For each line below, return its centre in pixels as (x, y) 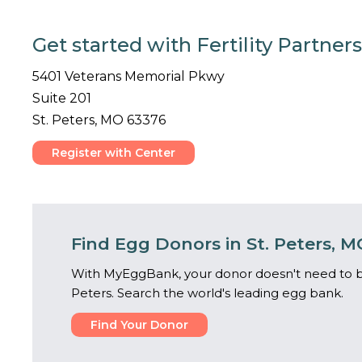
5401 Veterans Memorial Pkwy (128, 76)
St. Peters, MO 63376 (99, 120)
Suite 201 (62, 98)
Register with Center (114, 153)
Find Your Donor (139, 325)
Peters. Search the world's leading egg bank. (207, 293)
